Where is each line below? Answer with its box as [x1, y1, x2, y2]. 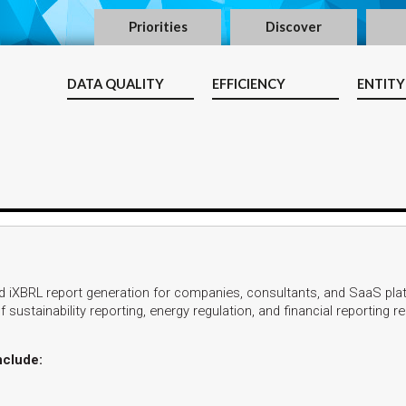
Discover [266, 19, 322, 34]
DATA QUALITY [67, 76, 164, 92]
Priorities [128, 19, 188, 34]
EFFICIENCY [212, 76, 285, 92]
